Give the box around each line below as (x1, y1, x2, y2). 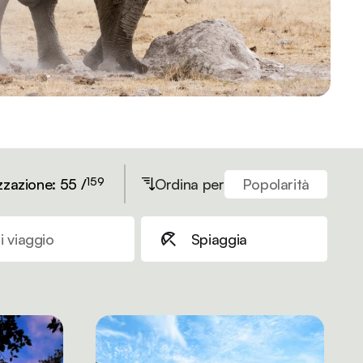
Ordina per (155, 175, 224, 193)
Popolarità (241, 175, 310, 193)
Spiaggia (190, 230, 247, 248)
